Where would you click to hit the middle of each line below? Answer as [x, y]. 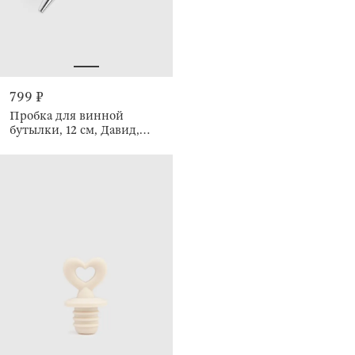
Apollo [27, 144]
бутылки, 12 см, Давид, [74, 130]
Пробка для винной [67, 115]
